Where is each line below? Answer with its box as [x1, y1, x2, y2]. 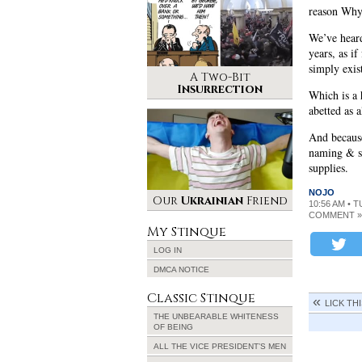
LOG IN [154, 246, 182, 255]
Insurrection [177, 82, 263, 97]
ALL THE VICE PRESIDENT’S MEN [154, 342, 286, 351]
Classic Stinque [147, 289, 255, 307]
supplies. [309, 160, 348, 176]
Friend [242, 193, 288, 208]
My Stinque [147, 223, 226, 241]
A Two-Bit [189, 69, 250, 85]
